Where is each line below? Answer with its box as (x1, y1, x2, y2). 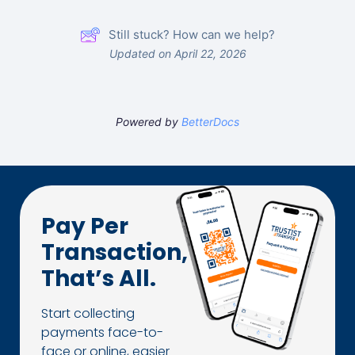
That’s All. (41, 262, 156, 294)
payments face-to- (41, 323, 163, 342)
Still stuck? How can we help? (109, 26, 275, 42)
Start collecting (41, 303, 135, 323)
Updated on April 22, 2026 (109, 46, 246, 60)
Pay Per (41, 210, 128, 242)
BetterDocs (181, 114, 239, 128)
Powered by (116, 114, 181, 128)
